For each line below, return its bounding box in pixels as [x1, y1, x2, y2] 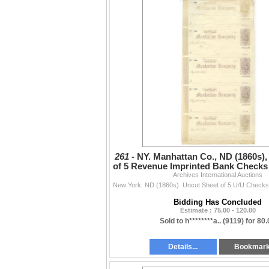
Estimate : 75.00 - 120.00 [180, 207, 256, 214]
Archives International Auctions [173, 171, 262, 179]
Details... [168, 243, 198, 252]
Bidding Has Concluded [174, 198, 262, 207]
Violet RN [198, 171, 238, 181]
